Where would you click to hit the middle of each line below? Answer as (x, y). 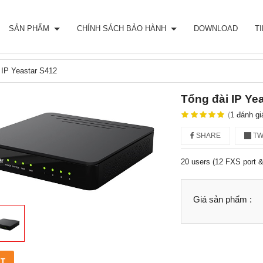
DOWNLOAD (216, 28)
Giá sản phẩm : (222, 199)
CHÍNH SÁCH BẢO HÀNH (123, 28)
